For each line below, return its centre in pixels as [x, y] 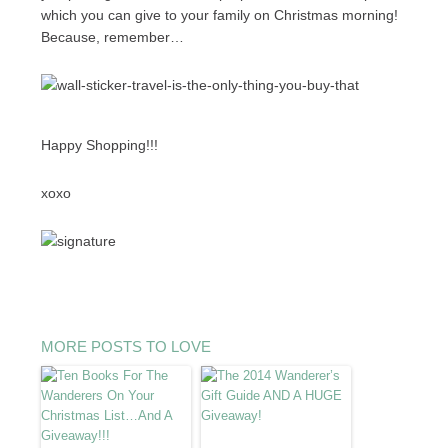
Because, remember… [112, 37]
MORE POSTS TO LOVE [125, 346]
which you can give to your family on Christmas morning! [219, 15]
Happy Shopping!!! [99, 145]
